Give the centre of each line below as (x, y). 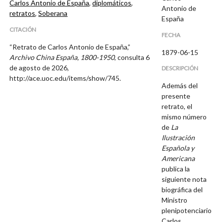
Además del (180, 86)
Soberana (53, 13)
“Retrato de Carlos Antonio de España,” (70, 47)
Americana (178, 159)
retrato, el (177, 107)
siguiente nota (184, 179)
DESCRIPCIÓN (180, 68)
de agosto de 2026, (39, 67)
